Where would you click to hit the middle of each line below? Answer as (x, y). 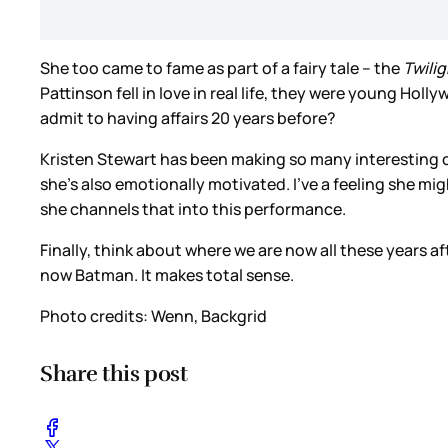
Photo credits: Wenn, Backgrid (153, 316)
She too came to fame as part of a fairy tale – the (221, 68)
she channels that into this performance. (194, 209)
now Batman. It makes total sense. (167, 275)
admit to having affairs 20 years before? (189, 118)
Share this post (114, 374)
